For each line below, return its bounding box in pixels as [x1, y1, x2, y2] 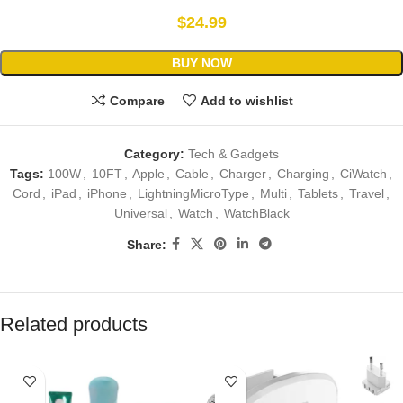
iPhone [86, 186, 127, 201]
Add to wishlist [200, 93, 293, 108]
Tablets [297, 186, 338, 201]
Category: [124, 147, 184, 162]
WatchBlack [223, 206, 290, 221]
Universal [113, 206, 167, 221]
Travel [348, 186, 384, 201]
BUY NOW [171, 56, 232, 71]
